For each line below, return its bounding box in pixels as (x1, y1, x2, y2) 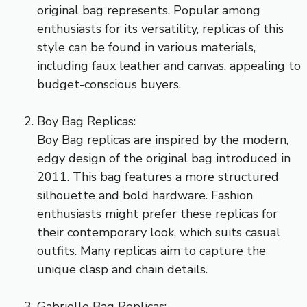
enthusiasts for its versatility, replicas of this (37, 20, 284, 37)
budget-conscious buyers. (37, 75, 181, 93)
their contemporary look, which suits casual (37, 223, 280, 241)
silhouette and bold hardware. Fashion (37, 186, 253, 204)
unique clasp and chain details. (37, 260, 208, 278)
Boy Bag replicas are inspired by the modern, (37, 131, 288, 148)
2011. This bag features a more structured (37, 168, 279, 185)
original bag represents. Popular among (37, 1, 260, 19)
